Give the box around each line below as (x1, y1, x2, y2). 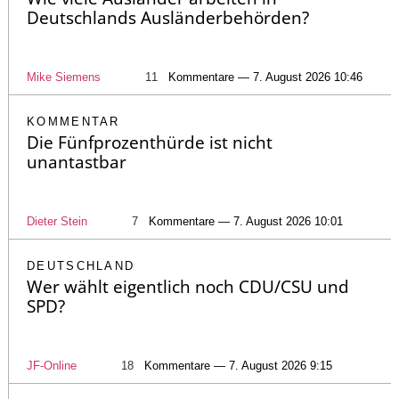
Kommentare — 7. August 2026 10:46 (168, 70, 362, 85)
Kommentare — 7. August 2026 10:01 (149, 215, 343, 229)
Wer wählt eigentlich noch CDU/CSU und (27, 275, 349, 299)
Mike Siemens (27, 70, 101, 85)
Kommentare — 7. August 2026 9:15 (144, 359, 332, 373)
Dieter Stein (27, 215, 87, 229)
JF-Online (27, 359, 77, 373)
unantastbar (27, 151, 126, 175)
